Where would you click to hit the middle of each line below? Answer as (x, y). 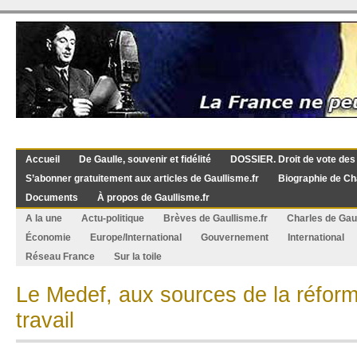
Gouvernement (235, 237)
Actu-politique (113, 218)
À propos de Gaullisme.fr (153, 198)
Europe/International (136, 237)
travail (45, 320)
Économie (48, 237)
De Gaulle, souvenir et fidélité (145, 159)
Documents (52, 198)
